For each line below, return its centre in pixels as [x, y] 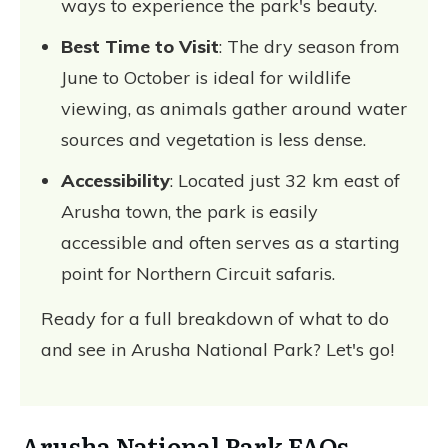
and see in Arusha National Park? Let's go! [217, 350]
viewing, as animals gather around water [234, 109]
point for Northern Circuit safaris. [198, 274]
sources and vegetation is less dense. [213, 140]
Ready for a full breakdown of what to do [215, 319]
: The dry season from [309, 47]
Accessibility [115, 181]
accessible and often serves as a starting [230, 243]
